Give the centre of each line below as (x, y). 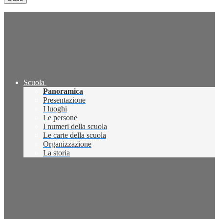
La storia (56, 153)
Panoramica (63, 91)
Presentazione (64, 100)
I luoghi (55, 109)
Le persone (60, 118)
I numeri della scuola (75, 127)
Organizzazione (67, 144)
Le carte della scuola (75, 135)
